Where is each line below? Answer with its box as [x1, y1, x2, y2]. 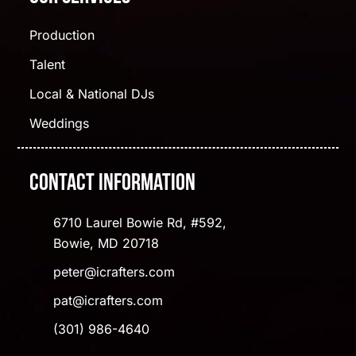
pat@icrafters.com [53, 292, 164, 308]
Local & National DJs [29, 85, 155, 102]
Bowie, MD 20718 [53, 234, 160, 251]
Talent [29, 56, 66, 72]
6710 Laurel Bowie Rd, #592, [53, 214, 227, 230]
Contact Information [29, 171, 196, 196]
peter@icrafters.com [53, 263, 176, 280]
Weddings [29, 114, 90, 131]
